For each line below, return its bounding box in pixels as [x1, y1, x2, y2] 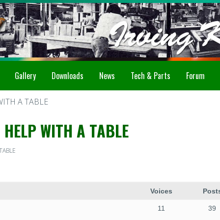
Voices [150, 187, 172, 195]
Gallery [15, 70, 36, 82]
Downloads [52, 70, 83, 82]
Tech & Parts [131, 70, 170, 82]
